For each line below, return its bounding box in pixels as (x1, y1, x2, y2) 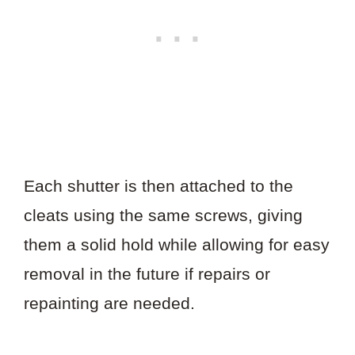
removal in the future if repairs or (24, 264, 270, 283)
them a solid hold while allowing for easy (24, 235, 330, 254)
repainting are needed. (24, 293, 195, 312)
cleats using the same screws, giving (24, 205, 303, 224)
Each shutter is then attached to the (24, 176, 293, 195)
